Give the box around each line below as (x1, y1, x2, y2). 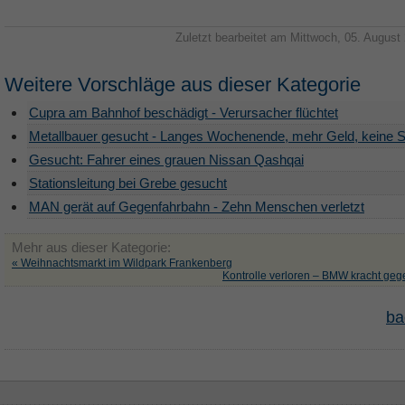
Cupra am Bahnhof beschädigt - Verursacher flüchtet (29, 105, 338, 120)
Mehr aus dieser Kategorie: (12, 240, 171, 255)
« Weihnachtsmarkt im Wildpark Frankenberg (12, 257, 232, 269)
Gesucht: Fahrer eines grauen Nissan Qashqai (29, 152, 304, 167)
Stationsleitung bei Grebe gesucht (29, 175, 227, 191)
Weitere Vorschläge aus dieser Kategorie (5, 73, 361, 96)
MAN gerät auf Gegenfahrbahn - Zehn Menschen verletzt (29, 199, 364, 214)
